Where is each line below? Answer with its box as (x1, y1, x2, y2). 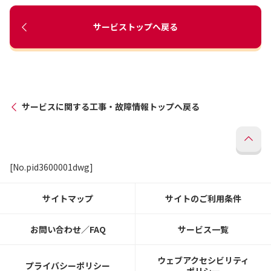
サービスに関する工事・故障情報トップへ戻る (22, 100, 200, 113)
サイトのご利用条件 (165, 192, 241, 204)
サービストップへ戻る (93, 21, 178, 33)
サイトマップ (42, 192, 93, 204)
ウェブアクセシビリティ (157, 254, 249, 266)
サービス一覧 (178, 223, 229, 235)
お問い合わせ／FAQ (30, 223, 106, 235)
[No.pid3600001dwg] (10, 161, 93, 173)
